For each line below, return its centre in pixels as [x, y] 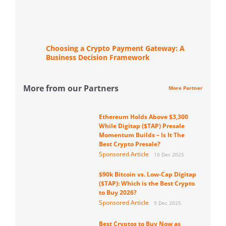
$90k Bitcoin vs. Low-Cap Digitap [147, 174]
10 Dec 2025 [169, 154]
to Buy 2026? [118, 192]
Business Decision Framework [98, 57]
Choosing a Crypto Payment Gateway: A [116, 48]
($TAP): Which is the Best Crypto [147, 183]
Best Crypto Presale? [129, 144]
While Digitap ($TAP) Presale [142, 126]
